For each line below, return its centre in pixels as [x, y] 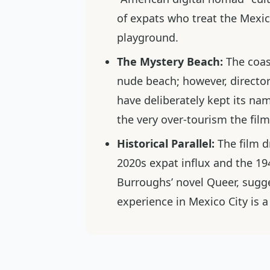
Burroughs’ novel [162, 182]
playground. [148, 37]
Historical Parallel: [166, 143]
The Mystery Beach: [170, 61]
